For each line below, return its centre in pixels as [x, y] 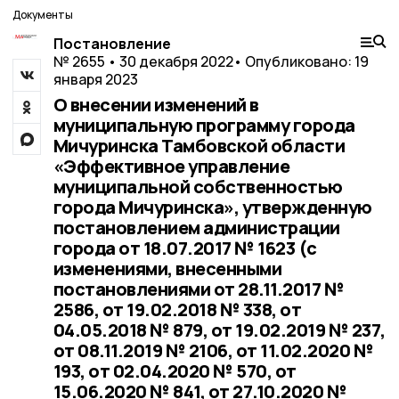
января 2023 [95, 79]
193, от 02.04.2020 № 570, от [175, 371]
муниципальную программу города [204, 125]
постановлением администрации [196, 228]
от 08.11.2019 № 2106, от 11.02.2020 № [213, 350]
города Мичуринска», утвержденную [212, 207]
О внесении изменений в [156, 105]
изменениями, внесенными [167, 269]
